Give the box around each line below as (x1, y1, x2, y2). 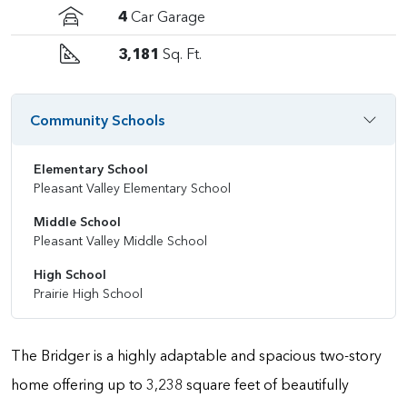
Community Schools (30, 111, 164, 129)
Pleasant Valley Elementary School (34, 180, 231, 196)
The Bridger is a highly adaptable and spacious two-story (11, 346, 382, 364)
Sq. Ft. (163, 45, 202, 63)
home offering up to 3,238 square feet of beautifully (11, 375, 349, 393)
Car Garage (131, 7, 205, 25)
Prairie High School (34, 285, 143, 302)
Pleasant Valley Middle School (34, 233, 207, 249)
